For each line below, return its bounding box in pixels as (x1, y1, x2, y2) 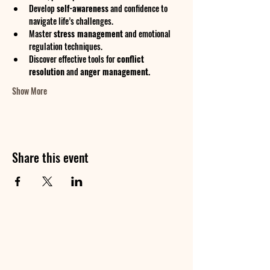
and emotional (123, 27, 172, 40)
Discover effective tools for (29, 52, 117, 65)
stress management (54, 27, 123, 40)
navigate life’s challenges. (29, 14, 113, 27)
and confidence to (108, 2, 169, 14)
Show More (12, 84, 47, 97)
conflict (117, 52, 146, 65)
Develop (29, 2, 57, 14)
